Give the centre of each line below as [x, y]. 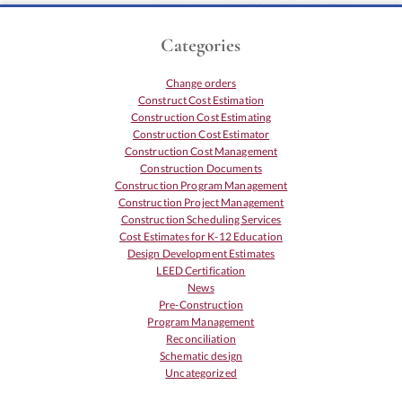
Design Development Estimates [201, 254]
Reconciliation [201, 339]
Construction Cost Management [201, 152]
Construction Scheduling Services [201, 220]
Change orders [201, 83]
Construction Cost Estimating [201, 118]
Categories [201, 46]
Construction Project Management [201, 203]
